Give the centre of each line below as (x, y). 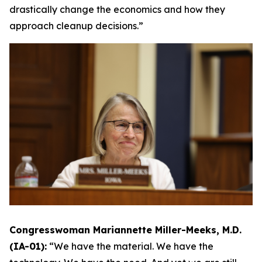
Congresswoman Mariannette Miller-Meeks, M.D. (125, 230)
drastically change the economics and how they (117, 9)
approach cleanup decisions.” (76, 25)
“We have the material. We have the (131, 247)
